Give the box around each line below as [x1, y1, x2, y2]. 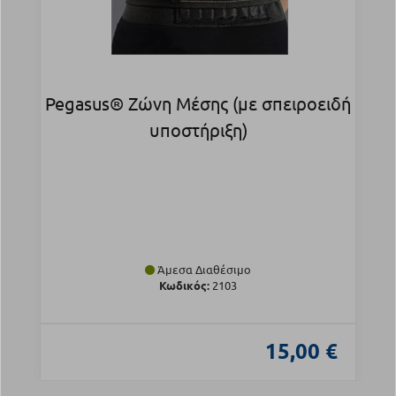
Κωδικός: [159, 278, 209, 293]
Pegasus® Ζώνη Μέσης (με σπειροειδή [45, 92, 351, 115]
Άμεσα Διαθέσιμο [155, 262, 251, 278]
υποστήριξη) [148, 118, 247, 141]
